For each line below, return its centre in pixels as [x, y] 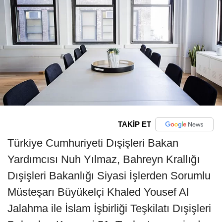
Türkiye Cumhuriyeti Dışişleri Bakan [93, 143]
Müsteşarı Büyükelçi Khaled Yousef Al [98, 192]
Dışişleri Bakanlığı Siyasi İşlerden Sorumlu [109, 175]
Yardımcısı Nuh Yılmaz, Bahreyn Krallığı [104, 159]
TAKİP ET [134, 124]
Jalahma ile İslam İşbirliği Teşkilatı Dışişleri [109, 208]
